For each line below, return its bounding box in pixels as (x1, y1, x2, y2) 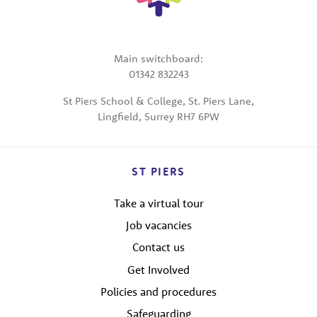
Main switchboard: (114, 51, 203, 65)
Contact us (132, 240, 185, 255)
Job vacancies (125, 218, 192, 233)
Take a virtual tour (113, 196, 204, 211)
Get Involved (127, 262, 190, 277)
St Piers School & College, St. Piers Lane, (63, 93, 254, 108)
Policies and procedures (100, 284, 217, 299)
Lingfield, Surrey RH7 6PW (98, 109, 219, 123)
